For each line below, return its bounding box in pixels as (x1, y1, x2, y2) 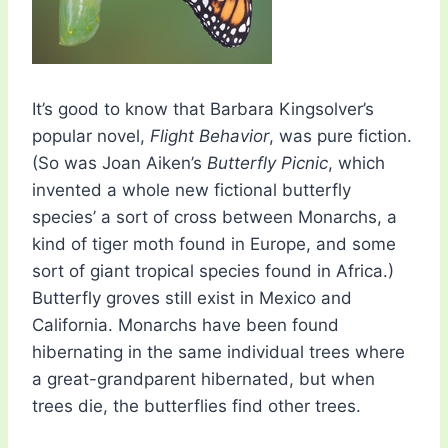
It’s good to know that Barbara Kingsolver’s (32, 99, 374, 120)
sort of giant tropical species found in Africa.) (32, 261, 394, 282)
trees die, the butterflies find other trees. (32, 396, 361, 417)
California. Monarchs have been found (32, 315, 339, 336)
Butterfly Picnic (207, 153, 328, 174)
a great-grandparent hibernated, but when (32, 369, 375, 390)
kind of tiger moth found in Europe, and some (32, 234, 396, 255)
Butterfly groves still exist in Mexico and (32, 288, 352, 309)
